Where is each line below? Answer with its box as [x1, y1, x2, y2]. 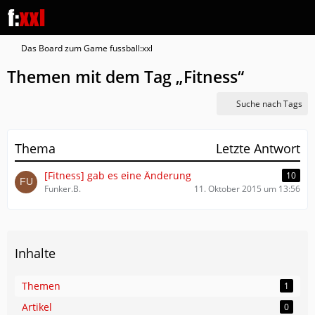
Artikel [22, 300, 52, 314]
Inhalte [15, 245, 56, 262]
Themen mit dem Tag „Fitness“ [7, 65, 244, 88]
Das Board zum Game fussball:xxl [21, 42, 153, 54]
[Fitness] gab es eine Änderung [44, 169, 191, 182]
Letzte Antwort [216, 140, 300, 157]
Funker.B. [44, 183, 81, 195]
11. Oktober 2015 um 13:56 [194, 183, 300, 195]
